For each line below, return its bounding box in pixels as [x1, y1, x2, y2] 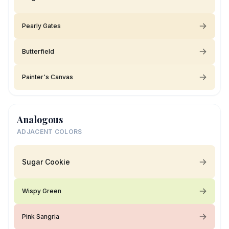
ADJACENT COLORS [17, 128, 82, 135]
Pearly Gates [22, 22, 61, 30]
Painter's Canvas [22, 73, 73, 81]
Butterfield [22, 48, 54, 55]
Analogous [17, 113, 63, 126]
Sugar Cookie [22, 157, 70, 166]
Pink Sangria [22, 213, 59, 220]
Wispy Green [22, 187, 61, 195]
